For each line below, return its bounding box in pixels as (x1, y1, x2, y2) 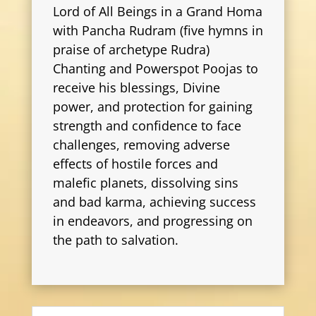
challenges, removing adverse (52, 136, 230, 154)
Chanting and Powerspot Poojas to (52, 60, 258, 78)
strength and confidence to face (52, 117, 241, 135)
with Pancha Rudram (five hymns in (52, 22, 263, 39)
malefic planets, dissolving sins (52, 174, 238, 192)
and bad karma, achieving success (52, 193, 256, 211)
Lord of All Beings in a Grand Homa (52, 3, 262, 20)
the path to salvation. (52, 231, 178, 249)
